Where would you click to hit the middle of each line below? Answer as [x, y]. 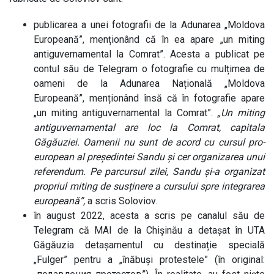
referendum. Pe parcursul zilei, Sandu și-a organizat [149, 172]
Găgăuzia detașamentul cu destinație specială [149, 245]
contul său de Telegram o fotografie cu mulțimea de [149, 69]
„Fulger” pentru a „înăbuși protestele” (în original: [149, 260]
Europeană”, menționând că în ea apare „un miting [149, 39]
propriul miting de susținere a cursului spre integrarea [149, 186]
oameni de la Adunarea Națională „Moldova [149, 83]
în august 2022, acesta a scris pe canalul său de [149, 216]
